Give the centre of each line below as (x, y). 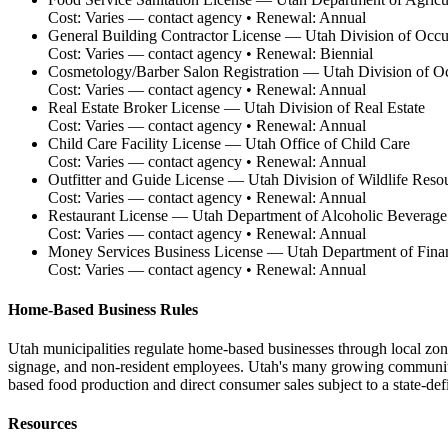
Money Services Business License (155, 252)
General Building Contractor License (164, 36)
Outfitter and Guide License (136, 180)
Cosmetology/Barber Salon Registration (173, 72)
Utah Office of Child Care (327, 144)
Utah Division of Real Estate (334, 108)
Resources (42, 424)
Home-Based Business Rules (103, 309)
